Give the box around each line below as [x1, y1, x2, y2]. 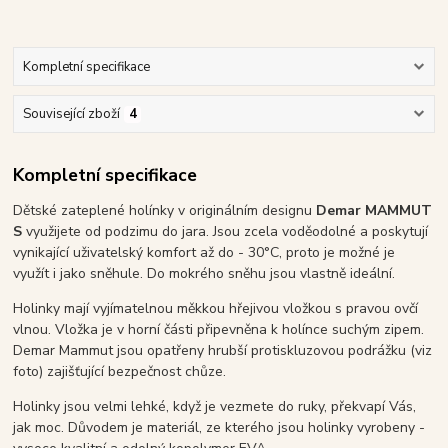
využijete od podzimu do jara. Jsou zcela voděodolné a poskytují [22, 221, 429, 241]
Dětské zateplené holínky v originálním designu [13, 200, 313, 220]
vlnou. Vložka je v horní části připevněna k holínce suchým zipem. [13, 319, 425, 339]
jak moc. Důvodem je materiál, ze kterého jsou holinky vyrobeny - [13, 417, 426, 437]
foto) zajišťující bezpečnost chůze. [13, 361, 227, 381]
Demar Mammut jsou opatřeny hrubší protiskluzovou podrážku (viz [13, 340, 433, 360]
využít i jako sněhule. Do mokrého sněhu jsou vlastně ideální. [13, 263, 396, 283]
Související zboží [22, 105, 120, 124]
